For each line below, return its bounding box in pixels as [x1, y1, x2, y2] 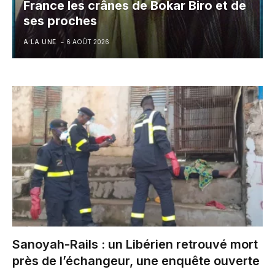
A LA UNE [23, 38, 56, 45]
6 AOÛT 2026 [66, 38, 109, 45]
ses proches [23, 14, 97, 28]
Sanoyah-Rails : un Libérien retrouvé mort [12, 237, 258, 252]
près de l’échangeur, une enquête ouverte [12, 254, 260, 269]
